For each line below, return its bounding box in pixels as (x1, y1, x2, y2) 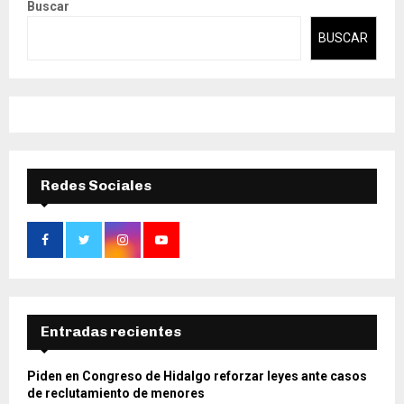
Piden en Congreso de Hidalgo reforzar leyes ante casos (27, 368, 367, 383)
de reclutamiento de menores (27, 385, 205, 400)
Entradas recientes (41, 322, 181, 340)
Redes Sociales (41, 176, 151, 194)
